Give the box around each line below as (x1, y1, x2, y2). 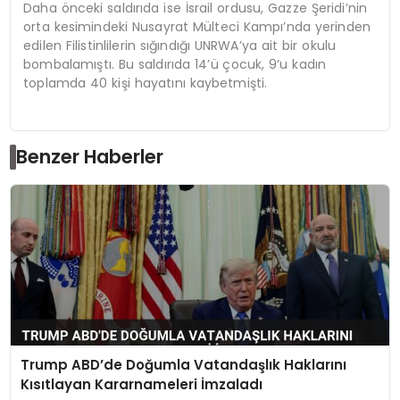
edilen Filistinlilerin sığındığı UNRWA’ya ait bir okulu (23, 36, 337, 54)
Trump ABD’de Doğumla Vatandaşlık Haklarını (20, 354, 346, 374)
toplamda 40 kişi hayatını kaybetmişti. (23, 73, 268, 92)
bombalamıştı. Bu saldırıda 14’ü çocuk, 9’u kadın (23, 54, 327, 73)
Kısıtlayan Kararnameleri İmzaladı (20, 374, 262, 394)
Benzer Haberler (16, 144, 164, 171)
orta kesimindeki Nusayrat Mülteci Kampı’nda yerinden (23, 17, 371, 36)
